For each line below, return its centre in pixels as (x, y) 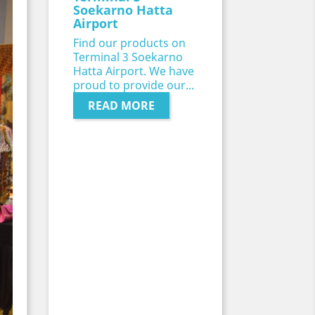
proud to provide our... (133, 85)
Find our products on (129, 43)
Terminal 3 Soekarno (128, 57)
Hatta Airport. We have (133, 71)
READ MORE (121, 106)
